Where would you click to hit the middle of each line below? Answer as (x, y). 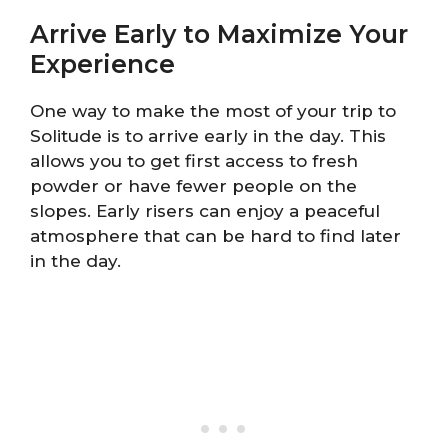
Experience (102, 63)
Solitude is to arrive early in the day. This (208, 135)
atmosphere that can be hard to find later (215, 235)
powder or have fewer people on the (193, 185)
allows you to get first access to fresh (194, 160)
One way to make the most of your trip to (213, 110)
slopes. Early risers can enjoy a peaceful (205, 210)
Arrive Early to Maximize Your (219, 33)
